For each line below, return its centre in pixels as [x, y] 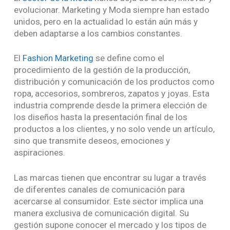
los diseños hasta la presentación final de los [100, 117]
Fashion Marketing [58, 58]
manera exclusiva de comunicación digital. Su [101, 213]
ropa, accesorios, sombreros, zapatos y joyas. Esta [111, 94]
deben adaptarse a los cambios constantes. [99, 33]
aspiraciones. [40, 153]
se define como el [129, 58]
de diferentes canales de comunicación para [99, 189]
